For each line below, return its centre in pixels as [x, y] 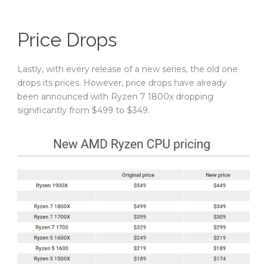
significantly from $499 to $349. [83, 110]
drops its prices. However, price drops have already [122, 83]
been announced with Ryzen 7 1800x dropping [115, 96]
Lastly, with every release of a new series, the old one [128, 69]
